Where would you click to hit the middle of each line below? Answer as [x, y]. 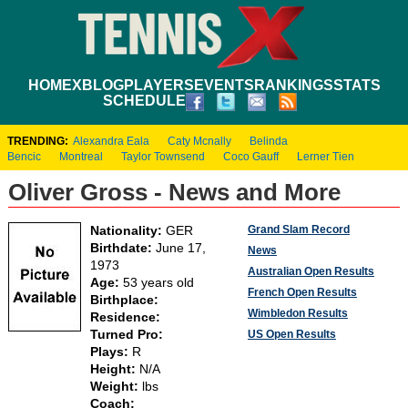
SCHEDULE [144, 100]
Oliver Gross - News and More [174, 192]
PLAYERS [158, 85]
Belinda [269, 141]
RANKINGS [293, 85]
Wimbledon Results [297, 313]
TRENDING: [38, 141]
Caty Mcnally [199, 141]
